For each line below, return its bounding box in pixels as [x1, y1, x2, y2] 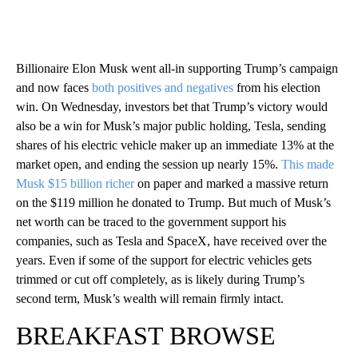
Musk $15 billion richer [16, 176, 134, 190]
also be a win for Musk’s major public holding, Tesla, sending [16, 118, 326, 133]
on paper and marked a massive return [134, 176, 328, 190]
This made [281, 157, 334, 171]
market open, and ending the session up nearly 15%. [16, 157, 281, 171]
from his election [233, 80, 320, 94]
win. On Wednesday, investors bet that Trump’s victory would [16, 99, 328, 113]
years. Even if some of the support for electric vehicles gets [16, 253, 312, 267]
